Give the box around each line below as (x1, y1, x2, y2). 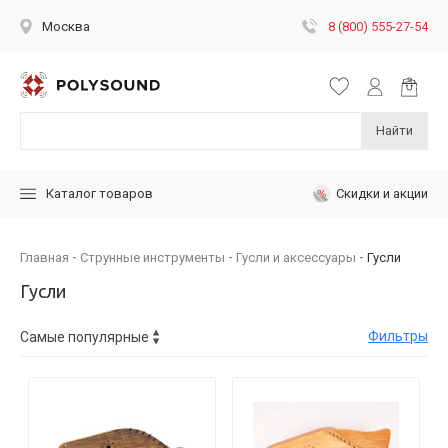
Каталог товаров (46, 186, 153, 202)
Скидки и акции (336, 185, 428, 201)
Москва (42, 19, 90, 34)
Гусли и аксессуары (236, 249, 356, 265)
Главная (20, 249, 69, 265)
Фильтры (368, 328, 428, 345)
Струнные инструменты (80, 249, 225, 265)
